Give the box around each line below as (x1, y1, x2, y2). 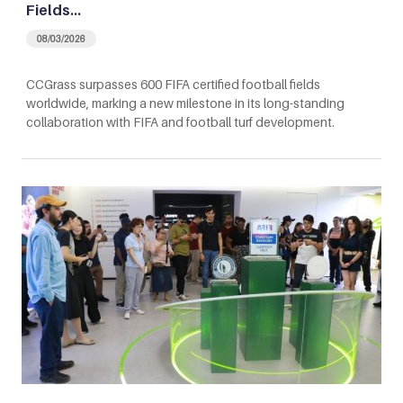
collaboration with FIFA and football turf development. (26, 113, 335, 130)
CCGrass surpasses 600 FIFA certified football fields (26, 76, 320, 92)
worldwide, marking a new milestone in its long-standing (26, 94, 345, 111)
